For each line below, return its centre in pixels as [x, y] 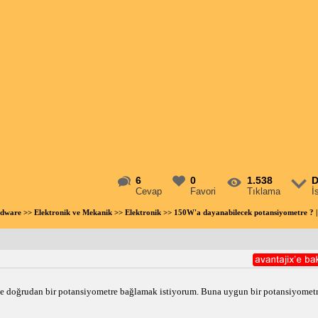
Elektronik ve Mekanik [73, 212]
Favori [203, 191]
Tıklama [264, 191]
